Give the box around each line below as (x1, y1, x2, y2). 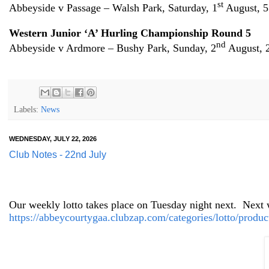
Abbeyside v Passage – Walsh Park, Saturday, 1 (9, 1, 217, 14)
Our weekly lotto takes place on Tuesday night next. (9, 198, 237, 211)
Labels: (14, 104, 41, 114)
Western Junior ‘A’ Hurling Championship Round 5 (9, 26, 251, 39)
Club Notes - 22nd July (9, 149, 106, 160)
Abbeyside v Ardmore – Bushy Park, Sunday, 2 (9, 41, 216, 54)
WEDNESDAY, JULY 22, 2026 (9, 134, 97, 142)
